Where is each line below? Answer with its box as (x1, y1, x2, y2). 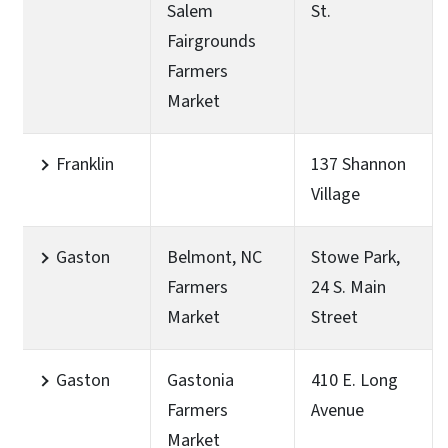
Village (311, 181, 360, 207)
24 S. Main (311, 274, 386, 300)
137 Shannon (311, 151, 406, 177)
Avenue (311, 397, 364, 423)
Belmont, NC (167, 244, 262, 270)
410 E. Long (311, 367, 398, 393)
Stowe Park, (311, 244, 400, 270)
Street (311, 304, 358, 330)
